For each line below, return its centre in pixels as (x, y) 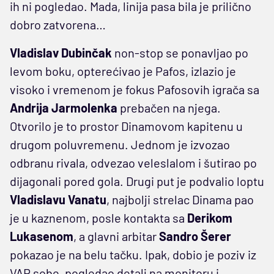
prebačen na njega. (169, 107)
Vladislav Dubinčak (61, 52)
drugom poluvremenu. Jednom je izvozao (120, 144)
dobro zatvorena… (58, 24)
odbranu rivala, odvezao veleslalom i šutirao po (133, 162)
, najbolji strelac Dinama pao (180, 199)
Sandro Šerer (194, 236)
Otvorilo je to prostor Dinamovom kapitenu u (126, 126)
